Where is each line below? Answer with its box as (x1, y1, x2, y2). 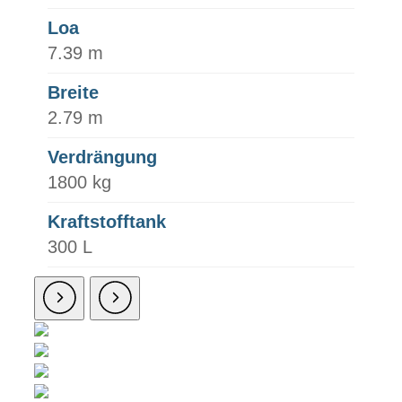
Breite (48, 83, 99, 103)
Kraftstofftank (48, 212, 166, 232)
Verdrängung (48, 147, 157, 168)
